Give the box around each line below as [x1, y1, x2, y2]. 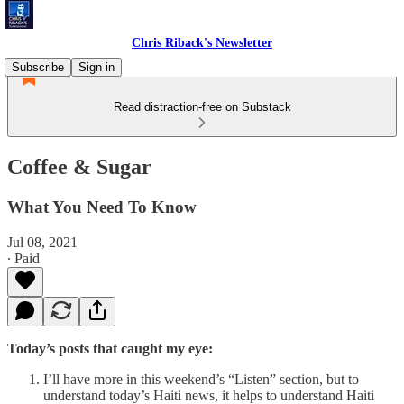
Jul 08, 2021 [7, 234, 78, 250]
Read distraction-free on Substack [113, 100, 291, 114]
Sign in [78, 60, 115, 74]
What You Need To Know [7, 197, 197, 216]
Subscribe [12, 60, 64, 74]
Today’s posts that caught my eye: [7, 340, 213, 356]
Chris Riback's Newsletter [132, 36, 272, 50]
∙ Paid [7, 250, 40, 266]
